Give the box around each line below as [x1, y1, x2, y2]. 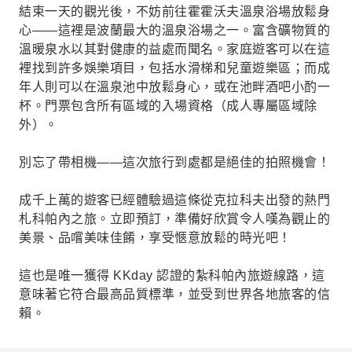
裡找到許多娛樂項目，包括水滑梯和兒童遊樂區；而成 [19, 61, 330, 75]
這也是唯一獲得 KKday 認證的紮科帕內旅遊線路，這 [19, 269, 325, 282]
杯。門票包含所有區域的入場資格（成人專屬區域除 [19, 99, 317, 112]
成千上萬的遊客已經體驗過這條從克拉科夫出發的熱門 [19, 193, 330, 207]
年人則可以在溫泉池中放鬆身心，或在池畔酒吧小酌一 [19, 80, 330, 93]
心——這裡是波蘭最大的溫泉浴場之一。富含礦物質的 [19, 24, 330, 37]
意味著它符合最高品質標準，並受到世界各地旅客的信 [19, 288, 330, 301]
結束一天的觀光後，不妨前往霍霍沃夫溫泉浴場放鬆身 [19, 5, 330, 18]
